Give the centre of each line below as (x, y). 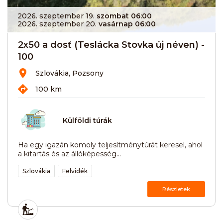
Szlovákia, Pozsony (69, 73)
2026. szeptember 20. (57, 24)
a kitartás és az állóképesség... (69, 154)
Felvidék (75, 171)
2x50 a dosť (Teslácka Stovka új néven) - (111, 45)
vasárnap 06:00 (127, 24)
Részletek (176, 189)
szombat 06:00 (124, 16)
